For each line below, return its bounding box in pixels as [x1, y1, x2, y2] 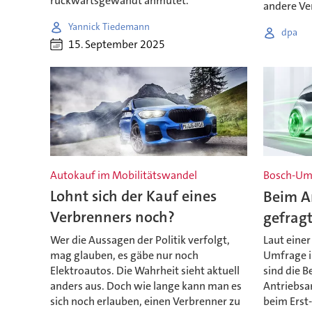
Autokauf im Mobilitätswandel [49, 168, 197, 183]
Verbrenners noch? [49, 207, 175, 228]
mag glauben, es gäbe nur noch [49, 247, 198, 263]
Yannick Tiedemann [68, 20, 150, 33]
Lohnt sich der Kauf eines [49, 186, 217, 207]
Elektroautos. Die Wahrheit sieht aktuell [49, 263, 240, 278]
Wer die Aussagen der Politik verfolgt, [49, 232, 230, 247]
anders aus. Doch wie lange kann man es [49, 278, 242, 293]
